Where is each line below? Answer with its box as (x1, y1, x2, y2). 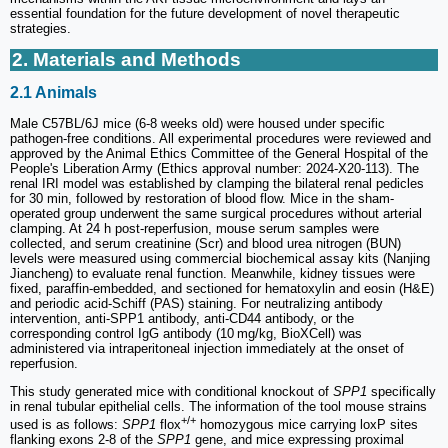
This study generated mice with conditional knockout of (10, 383, 333, 399)
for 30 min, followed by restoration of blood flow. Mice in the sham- (10, 190, 394, 206)
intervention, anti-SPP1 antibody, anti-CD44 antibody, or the (10, 310, 354, 326)
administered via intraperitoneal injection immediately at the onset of (10, 340, 404, 356)
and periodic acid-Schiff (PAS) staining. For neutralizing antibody (10, 295, 383, 311)
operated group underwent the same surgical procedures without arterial (10, 205, 422, 221)
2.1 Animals (10, 84, 97, 102)
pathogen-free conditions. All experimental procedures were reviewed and (10, 130, 431, 146)
